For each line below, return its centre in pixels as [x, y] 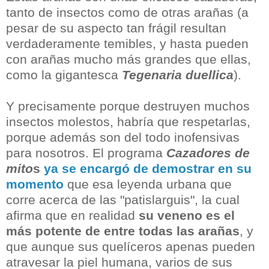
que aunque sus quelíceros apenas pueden [131, 247]
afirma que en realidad [72, 216]
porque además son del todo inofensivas [123, 138]
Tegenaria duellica [178, 75]
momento [35, 184]
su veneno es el [187, 216]
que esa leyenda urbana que [148, 184]
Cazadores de [208, 153]
